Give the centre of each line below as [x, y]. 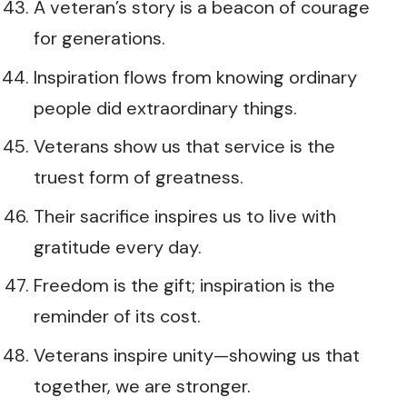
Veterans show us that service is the [184, 146]
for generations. [99, 38]
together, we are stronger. [142, 386]
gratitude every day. [118, 247]
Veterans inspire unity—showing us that [197, 355]
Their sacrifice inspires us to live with [185, 216]
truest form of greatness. [139, 177]
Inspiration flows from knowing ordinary [195, 77]
